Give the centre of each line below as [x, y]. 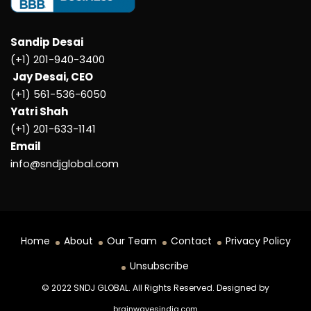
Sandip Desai [47, 42]
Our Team [132, 241]
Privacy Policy [258, 241]
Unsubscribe [159, 266]
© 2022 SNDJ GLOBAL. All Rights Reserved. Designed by [155, 287]
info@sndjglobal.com [65, 163]
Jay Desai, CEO [52, 76]
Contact [191, 241]
